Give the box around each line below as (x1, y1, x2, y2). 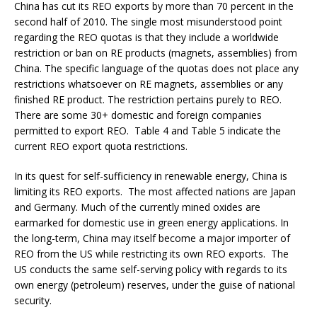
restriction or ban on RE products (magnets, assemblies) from (14, 45, 297, 59)
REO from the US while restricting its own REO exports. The (14, 246, 289, 260)
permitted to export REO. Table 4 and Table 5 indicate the (14, 123, 281, 137)
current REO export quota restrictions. (14, 139, 188, 153)
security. (14, 293, 52, 307)
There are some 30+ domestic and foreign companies (14, 108, 262, 122)
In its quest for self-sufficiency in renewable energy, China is (14, 168, 287, 183)
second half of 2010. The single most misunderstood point (14, 14, 282, 28)
